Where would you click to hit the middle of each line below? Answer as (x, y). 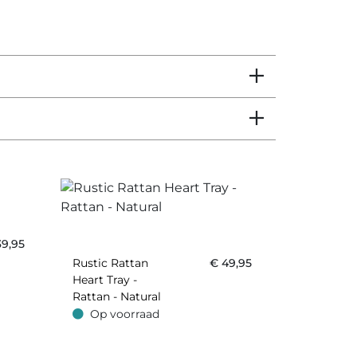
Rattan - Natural (116, 297)
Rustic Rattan (110, 263)
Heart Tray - (104, 280)
